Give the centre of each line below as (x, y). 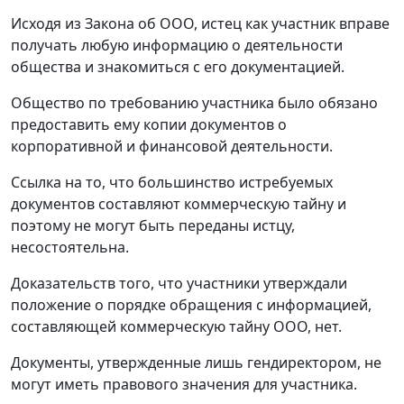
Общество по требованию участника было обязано (194, 103)
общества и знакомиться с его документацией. (178, 67)
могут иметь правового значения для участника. (184, 384)
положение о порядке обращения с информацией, (191, 305)
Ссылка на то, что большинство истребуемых (172, 182)
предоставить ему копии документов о (149, 124)
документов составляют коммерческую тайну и (179, 204)
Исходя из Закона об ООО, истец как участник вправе (200, 23)
